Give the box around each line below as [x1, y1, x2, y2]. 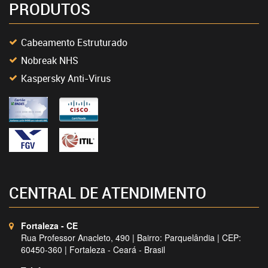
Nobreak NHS [21, 53, 78, 67]
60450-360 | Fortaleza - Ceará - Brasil [21, 243, 165, 255]
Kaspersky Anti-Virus [21, 71, 111, 85]
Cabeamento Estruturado [21, 35, 127, 49]
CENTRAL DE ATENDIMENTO [9, 181, 206, 203]
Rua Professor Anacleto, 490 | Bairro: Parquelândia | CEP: [21, 231, 241, 243]
